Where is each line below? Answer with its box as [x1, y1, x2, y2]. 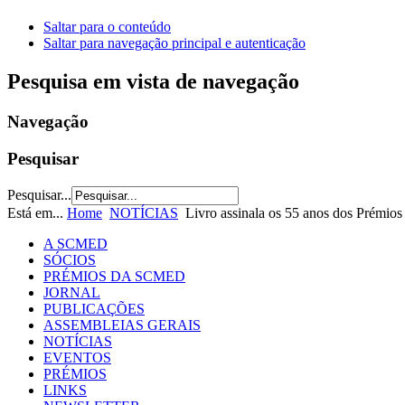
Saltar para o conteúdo [43, 19, 171, 35]
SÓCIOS [43, 251, 96, 268]
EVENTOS [43, 349, 111, 365]
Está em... [7, 204, 67, 221]
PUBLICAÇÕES [43, 300, 145, 316]
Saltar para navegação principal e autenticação [43, 35, 306, 52]
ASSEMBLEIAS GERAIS [43, 316, 201, 333]
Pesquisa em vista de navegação [7, 70, 299, 94]
